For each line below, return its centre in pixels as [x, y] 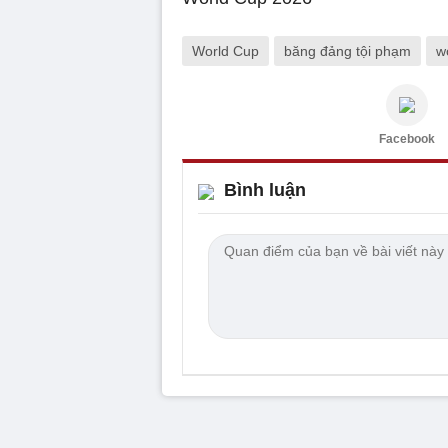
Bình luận [265, 190]
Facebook [407, 139]
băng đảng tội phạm [347, 51]
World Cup [225, 51]
